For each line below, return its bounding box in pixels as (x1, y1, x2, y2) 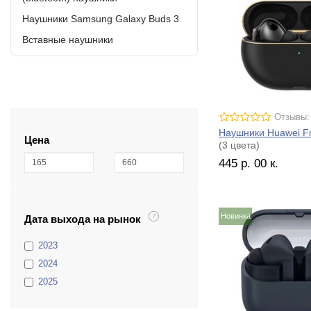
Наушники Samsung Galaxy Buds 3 (22, 13, 179, 24)
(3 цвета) (219, 140, 260, 151)
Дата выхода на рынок (24, 213, 141, 225)
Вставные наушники (22, 34, 113, 45)
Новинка (220, 212, 251, 221)
